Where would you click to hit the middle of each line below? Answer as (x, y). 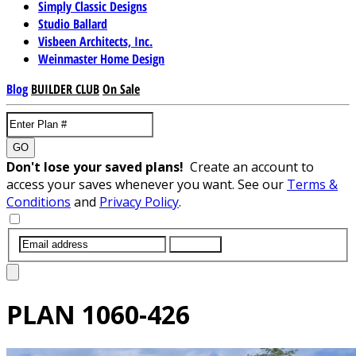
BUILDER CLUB (65, 89)
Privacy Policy (139, 201)
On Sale (121, 89)
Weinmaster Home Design (101, 58)
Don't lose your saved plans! (98, 166)
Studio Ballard (73, 23)
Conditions (39, 201)
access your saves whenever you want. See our (147, 184)
